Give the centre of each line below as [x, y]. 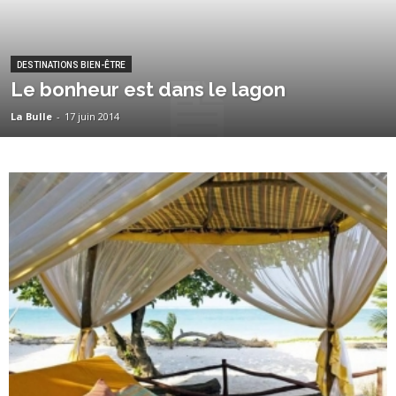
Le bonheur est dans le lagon [148, 89]
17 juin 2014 [92, 116]
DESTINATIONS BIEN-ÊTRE [71, 65]
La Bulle [31, 116]
